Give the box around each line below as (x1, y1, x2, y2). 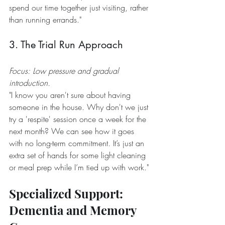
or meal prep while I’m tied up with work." (9, 162, 149, 173)
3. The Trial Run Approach (9, 38, 123, 52)
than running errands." (9, 14, 81, 26)
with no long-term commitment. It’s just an (9, 138, 147, 149)
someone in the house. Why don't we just (9, 101, 151, 113)
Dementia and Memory (9, 202, 139, 218)
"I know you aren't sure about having (9, 89, 133, 101)
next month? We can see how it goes (9, 126, 137, 137)
